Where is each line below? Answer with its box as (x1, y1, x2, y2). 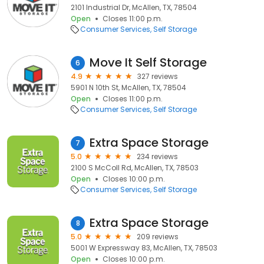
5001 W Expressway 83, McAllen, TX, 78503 (71, 243, 217, 253)
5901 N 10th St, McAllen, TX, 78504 (71, 82, 186, 93)
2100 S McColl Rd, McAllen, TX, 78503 (71, 163, 199, 173)
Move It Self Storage (90, 54, 207, 71)
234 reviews (137, 151, 178, 161)
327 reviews (137, 71, 178, 81)
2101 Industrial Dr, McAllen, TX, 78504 (71, 2, 197, 12)
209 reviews (137, 232, 179, 242)
